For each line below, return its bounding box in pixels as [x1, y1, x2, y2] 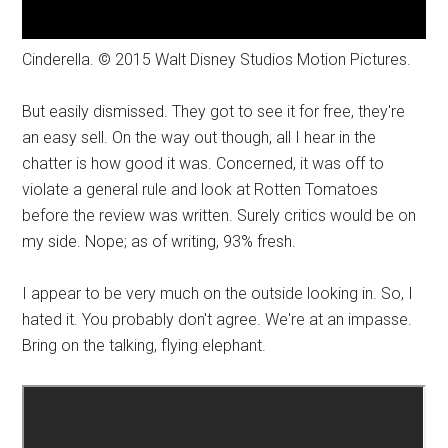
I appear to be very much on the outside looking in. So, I [22, 284, 414, 304]
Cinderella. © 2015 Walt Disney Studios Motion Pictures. [22, 50, 412, 70]
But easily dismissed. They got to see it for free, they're [22, 102, 406, 122]
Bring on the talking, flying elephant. [22, 336, 267, 356]
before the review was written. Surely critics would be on [22, 206, 417, 226]
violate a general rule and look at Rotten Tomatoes [22, 180, 379, 200]
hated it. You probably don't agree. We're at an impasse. [22, 310, 413, 330]
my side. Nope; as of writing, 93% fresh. [22, 232, 297, 252]
